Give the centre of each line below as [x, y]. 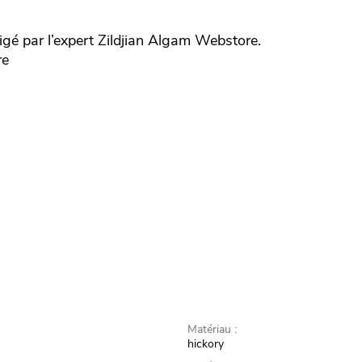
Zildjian [121, 41]
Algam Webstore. [203, 41]
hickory [206, 344]
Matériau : [213, 330]
